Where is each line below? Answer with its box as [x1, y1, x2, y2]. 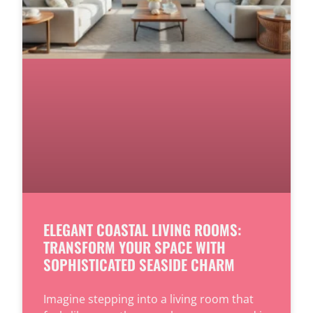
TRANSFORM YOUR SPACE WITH [43, 235, 226, 258]
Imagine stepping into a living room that [43, 291, 254, 307]
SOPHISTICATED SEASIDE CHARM [43, 253, 235, 275]
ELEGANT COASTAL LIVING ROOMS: [43, 218, 241, 240]
